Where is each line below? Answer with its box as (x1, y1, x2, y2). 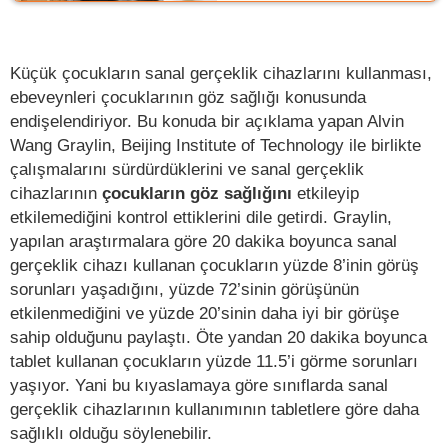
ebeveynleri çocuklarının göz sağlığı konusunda (10, 87, 366, 108)
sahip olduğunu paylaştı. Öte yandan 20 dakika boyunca (10, 327, 427, 348)
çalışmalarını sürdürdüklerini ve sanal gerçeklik (10, 159, 364, 180)
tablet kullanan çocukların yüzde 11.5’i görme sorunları (10, 351, 418, 372)
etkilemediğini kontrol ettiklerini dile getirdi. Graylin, (10, 207, 392, 228)
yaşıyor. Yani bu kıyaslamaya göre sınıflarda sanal (10, 375, 388, 396)
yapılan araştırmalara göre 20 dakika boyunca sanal (10, 231, 397, 252)
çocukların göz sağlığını (102, 183, 292, 204)
